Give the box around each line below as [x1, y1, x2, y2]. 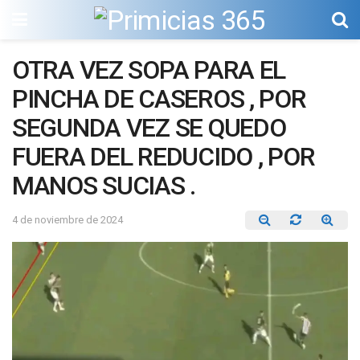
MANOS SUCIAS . [12, 170, 196, 201]
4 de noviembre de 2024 [12, 213, 123, 226]
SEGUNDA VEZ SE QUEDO [12, 112, 286, 143]
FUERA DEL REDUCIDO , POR [12, 141, 315, 172]
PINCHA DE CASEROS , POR [12, 84, 306, 114]
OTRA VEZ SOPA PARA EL [12, 55, 286, 85]
